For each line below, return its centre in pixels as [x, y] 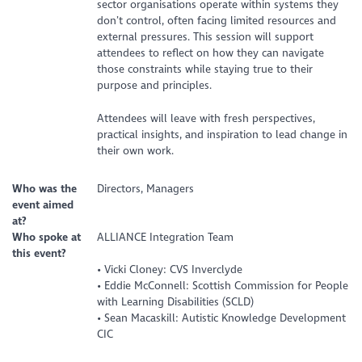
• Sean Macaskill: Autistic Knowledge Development [221, 318]
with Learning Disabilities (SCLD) [175, 301]
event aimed [43, 204]
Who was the [45, 188]
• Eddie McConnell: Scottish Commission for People [222, 285]
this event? [40, 253]
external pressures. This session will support [205, 37]
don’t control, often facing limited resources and [216, 21]
